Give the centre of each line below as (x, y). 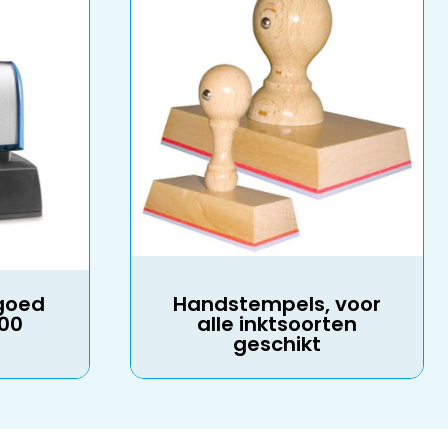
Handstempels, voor (277, 304)
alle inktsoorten (277, 324)
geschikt (277, 344)
